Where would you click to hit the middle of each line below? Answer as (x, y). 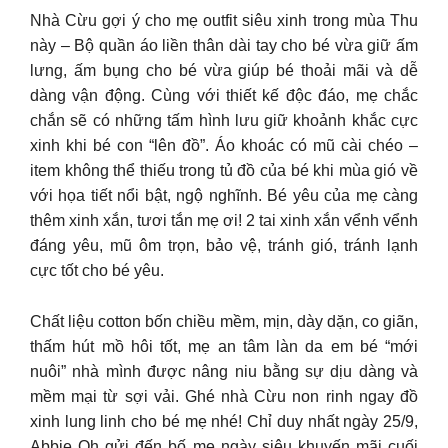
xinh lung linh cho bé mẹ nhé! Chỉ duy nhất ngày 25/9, (224, 421)
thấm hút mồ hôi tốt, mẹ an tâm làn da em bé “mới (224, 346)
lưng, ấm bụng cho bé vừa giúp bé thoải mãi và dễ (224, 71)
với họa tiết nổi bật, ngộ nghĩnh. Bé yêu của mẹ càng (224, 196)
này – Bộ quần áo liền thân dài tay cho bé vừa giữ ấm (224, 46)
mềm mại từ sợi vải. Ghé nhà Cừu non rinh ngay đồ (224, 396)
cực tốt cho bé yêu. (97, 271)
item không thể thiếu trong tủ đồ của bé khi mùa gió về (224, 171)
